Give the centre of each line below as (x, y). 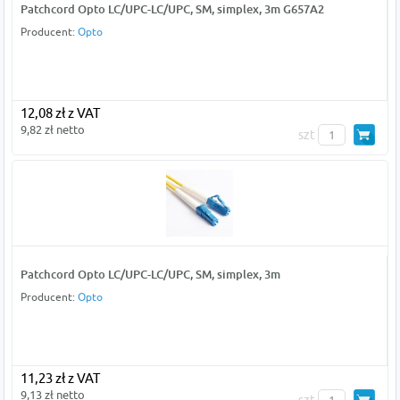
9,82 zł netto (52, 130)
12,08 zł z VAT (60, 113)
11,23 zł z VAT (60, 379)
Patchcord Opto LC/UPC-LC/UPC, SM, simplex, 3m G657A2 (172, 9)
